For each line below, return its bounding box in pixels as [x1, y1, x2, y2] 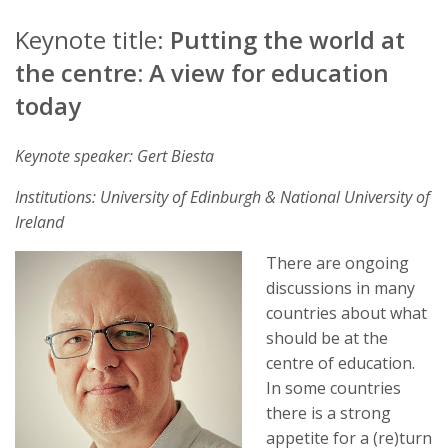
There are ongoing [266, 251, 409, 274]
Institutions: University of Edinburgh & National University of [15, 185, 430, 208]
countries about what [266, 301, 427, 324]
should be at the [266, 326, 388, 349]
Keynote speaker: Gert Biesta [15, 144, 214, 167]
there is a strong [266, 401, 391, 424]
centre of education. [266, 351, 415, 374]
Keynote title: [15, 23, 170, 57]
